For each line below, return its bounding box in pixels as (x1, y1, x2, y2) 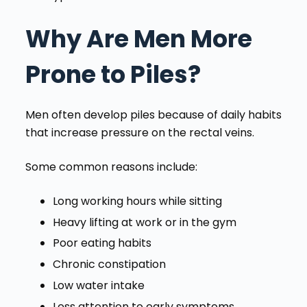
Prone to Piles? (25, 57, 201, 91)
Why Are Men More (25, 21, 252, 56)
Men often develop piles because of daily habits (25, 106, 282, 123)
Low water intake (52, 278, 145, 294)
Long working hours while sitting (52, 193, 222, 209)
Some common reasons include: (25, 158, 197, 175)
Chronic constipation (52, 256, 166, 273)
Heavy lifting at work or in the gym (52, 214, 236, 230)
